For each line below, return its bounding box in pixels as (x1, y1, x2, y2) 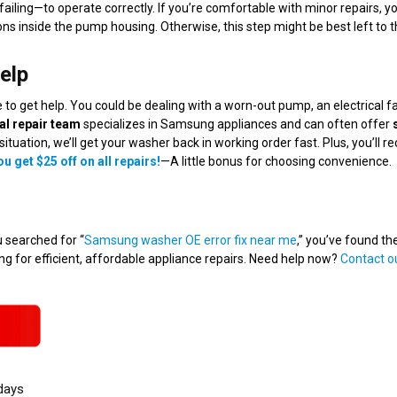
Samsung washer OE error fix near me (84, 233, 297, 248)
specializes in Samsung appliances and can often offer (81, 117, 393, 132)
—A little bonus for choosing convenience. (160, 154, 392, 169)
